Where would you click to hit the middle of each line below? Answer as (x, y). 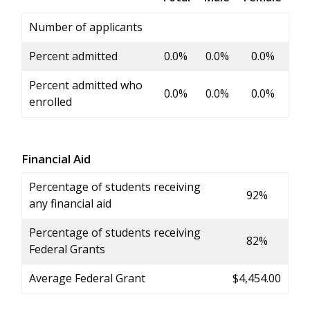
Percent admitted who (86, 85)
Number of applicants (86, 27)
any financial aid (70, 203)
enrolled (51, 101)
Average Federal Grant (87, 278)
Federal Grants (67, 249)
